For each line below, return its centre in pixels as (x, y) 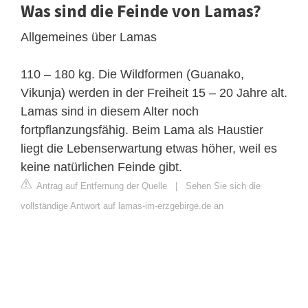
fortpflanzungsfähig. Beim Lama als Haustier (142, 130)
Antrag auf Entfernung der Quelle (101, 186)
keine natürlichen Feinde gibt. (101, 167)
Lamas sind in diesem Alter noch (110, 111)
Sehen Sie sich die (223, 186)
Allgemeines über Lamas (89, 37)
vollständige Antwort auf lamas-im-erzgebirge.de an (122, 206)
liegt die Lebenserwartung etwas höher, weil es (149, 148)
